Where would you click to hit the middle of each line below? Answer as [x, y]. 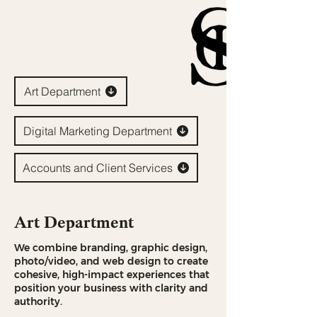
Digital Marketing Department [97, 131]
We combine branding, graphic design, [111, 248]
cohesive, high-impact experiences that [112, 275]
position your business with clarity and [111, 288]
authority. [38, 301]
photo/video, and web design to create [111, 261]
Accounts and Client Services [97, 168]
